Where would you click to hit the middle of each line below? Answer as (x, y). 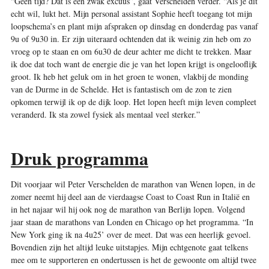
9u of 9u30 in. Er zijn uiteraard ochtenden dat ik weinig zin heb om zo (131, 38)
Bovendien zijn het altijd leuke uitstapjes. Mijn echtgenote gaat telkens (129, 247)
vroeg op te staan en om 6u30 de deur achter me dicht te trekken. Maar (131, 51)
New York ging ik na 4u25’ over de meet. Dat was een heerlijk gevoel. (131, 234)
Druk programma (79, 158)
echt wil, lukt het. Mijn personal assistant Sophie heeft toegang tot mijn (131, 13)
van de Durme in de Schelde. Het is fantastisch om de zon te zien (121, 89)
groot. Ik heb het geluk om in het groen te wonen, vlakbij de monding (129, 76)
